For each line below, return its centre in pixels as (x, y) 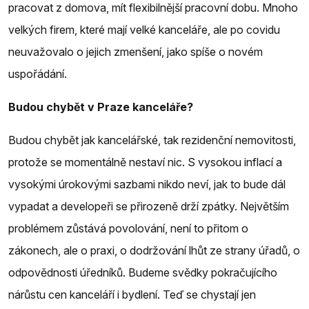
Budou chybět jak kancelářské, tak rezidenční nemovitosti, (152, 140)
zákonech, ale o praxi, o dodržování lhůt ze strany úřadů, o (154, 250)
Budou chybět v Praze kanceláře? (101, 107)
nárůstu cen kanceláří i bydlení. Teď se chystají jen (132, 294)
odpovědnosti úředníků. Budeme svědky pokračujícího (143, 272)
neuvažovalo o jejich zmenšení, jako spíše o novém (136, 51)
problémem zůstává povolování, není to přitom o (128, 228)
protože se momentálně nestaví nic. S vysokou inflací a (145, 162)
